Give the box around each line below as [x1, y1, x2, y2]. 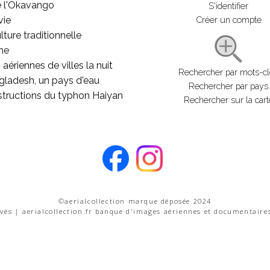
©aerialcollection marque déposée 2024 [58, 196, 212, 206]
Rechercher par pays [189, 81, 268, 92]
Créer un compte [195, 14, 262, 25]
